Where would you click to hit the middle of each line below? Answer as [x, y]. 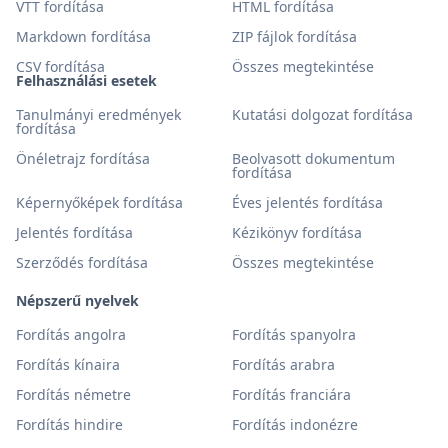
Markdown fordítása [83, 36]
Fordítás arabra [283, 364]
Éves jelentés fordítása [307, 202]
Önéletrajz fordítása [83, 158]
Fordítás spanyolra [294, 334]
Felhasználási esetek [86, 80]
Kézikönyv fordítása [297, 232]
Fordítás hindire [69, 424]
